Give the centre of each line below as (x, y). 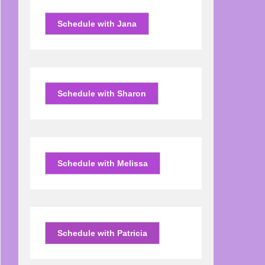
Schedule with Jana (97, 24)
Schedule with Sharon (102, 93)
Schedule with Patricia (102, 233)
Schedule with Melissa (103, 163)
